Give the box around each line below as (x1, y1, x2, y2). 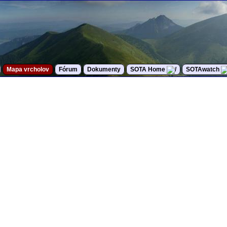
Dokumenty (87, 66, 121, 73)
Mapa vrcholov (7, 66, 49, 73)
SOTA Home (130, 66, 167, 73)
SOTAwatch (186, 66, 221, 73)
